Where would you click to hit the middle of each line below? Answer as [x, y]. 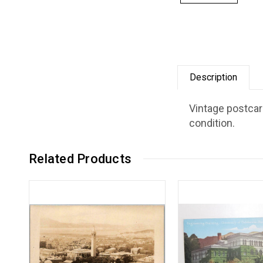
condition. [212, 123]
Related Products [80, 159]
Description [214, 77]
